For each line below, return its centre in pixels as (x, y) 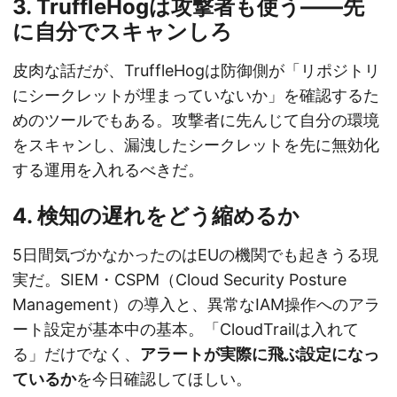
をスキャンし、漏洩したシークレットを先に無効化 (196, 145)
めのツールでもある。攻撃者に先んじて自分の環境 (196, 121)
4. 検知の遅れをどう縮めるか (156, 216)
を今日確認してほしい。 (164, 379)
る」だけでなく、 (76, 354)
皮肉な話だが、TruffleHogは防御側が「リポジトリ (196, 71)
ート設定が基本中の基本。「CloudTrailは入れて (186, 330)
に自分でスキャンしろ (122, 32)
